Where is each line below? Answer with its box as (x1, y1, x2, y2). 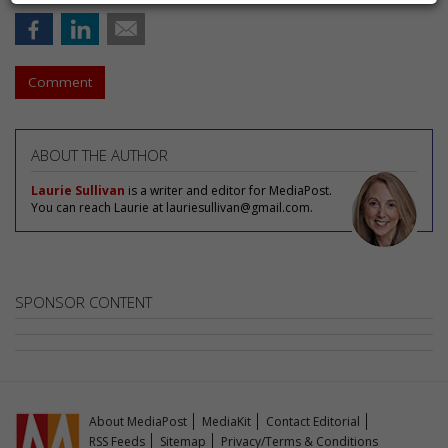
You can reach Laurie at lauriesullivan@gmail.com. (31, 199, 313, 216)
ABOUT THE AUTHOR (31, 145, 168, 165)
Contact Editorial (266, 413, 361, 430)
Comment (28, 73, 92, 91)
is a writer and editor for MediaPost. (125, 182, 332, 199)
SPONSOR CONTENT (15, 292, 152, 312)
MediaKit (202, 413, 252, 430)
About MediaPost (89, 413, 188, 430)
